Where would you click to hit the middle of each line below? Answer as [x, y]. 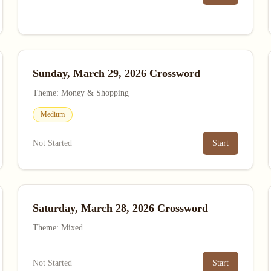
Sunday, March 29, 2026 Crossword [117, 73]
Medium [53, 114]
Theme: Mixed [58, 228]
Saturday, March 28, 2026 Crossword [121, 208]
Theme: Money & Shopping [81, 93]
